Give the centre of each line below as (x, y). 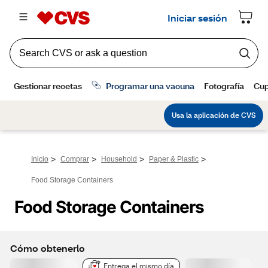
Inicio (40, 159)
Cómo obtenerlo (48, 248)
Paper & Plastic (174, 159)
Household (119, 159)
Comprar (75, 159)
